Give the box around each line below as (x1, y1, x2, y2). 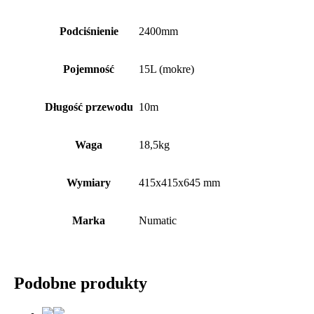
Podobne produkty (14, 274, 147, 293)
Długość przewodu (44, 101, 133, 114)
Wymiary (67, 177, 111, 189)
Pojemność (63, 63, 114, 76)
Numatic (139, 214, 177, 227)
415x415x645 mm (139, 177, 220, 189)
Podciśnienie (59, 25, 118, 38)
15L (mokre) (139, 63, 194, 76)
